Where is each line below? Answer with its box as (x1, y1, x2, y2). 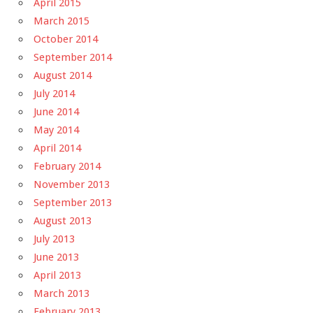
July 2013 (34, 233, 75, 246)
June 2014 (34, 105, 79, 119)
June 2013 (34, 251, 79, 264)
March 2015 (34, 15, 89, 28)
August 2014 (34, 69, 92, 82)
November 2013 (34, 178, 110, 191)
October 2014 (34, 33, 98, 46)
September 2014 (34, 51, 112, 64)
